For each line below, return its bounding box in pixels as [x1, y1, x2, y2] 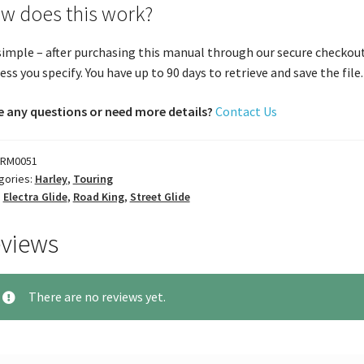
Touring [72, 171, 113, 187]
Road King [72, 189, 124, 205]
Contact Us [214, 102, 277, 119]
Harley [34, 171, 67, 187]
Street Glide [129, 189, 190, 205]
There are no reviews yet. [28, 288, 167, 305]
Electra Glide [2, 189, 67, 205]
